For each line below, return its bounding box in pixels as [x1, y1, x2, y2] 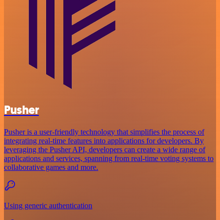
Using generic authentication [4, 201, 92, 210]
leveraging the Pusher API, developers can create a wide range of [4, 145, 205, 154]
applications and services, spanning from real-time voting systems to [4, 154, 214, 163]
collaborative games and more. [4, 163, 98, 171]
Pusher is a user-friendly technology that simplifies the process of [4, 127, 204, 136]
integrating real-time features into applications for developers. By [4, 136, 204, 145]
